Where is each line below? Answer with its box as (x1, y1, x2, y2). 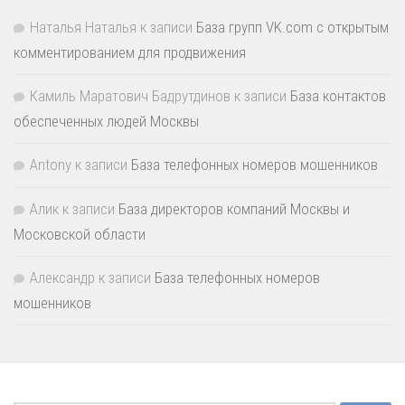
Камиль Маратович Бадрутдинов (30, 86, 231, 105)
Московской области (14, 224, 146, 243)
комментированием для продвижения (14, 42, 246, 61)
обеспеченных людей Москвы (14, 111, 199, 130)
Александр (30, 268, 95, 287)
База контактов (290, 86, 386, 105)
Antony (30, 155, 71, 174)
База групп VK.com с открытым (196, 17, 389, 36)
